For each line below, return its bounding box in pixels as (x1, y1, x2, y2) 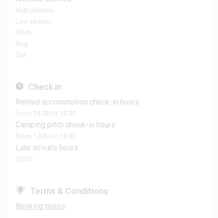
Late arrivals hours (16, 143, 78, 153)
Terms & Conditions (30, 186, 108, 197)
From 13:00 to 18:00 (16, 132, 76, 141)
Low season (16, 18, 52, 26)
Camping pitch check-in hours (16, 120, 115, 130)
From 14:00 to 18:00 (16, 109, 76, 118)
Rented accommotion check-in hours (16, 97, 139, 107)
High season (16, 6, 53, 15)
